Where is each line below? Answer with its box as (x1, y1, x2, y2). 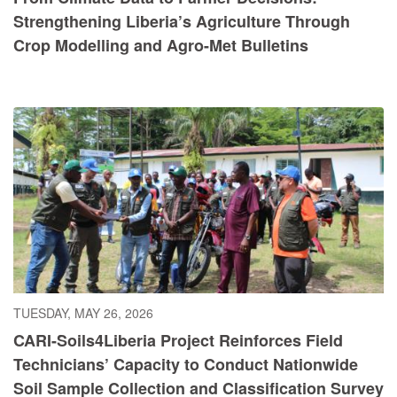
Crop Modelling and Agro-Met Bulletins (13, 34, 308, 58)
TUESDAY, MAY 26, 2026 (13, 303, 153, 322)
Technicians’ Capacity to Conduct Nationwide (13, 352, 358, 376)
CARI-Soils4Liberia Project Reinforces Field (13, 328, 343, 352)
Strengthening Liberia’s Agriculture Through (13, 10, 350, 34)
